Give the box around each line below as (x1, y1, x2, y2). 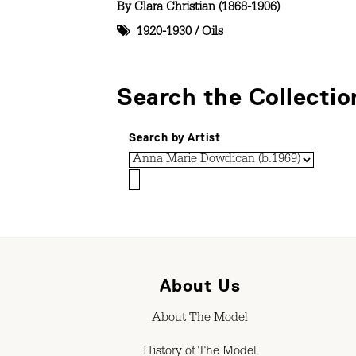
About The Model (152, 312, 249, 326)
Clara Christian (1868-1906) (134, 2, 280, 15)
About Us (159, 275, 241, 296)
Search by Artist (129, 130, 220, 144)
